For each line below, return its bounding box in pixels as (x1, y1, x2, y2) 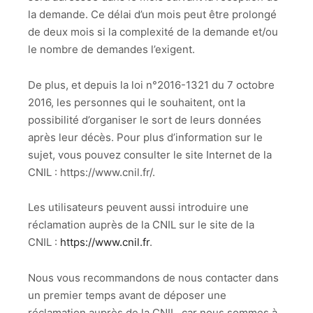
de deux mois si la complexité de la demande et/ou (28, 25, 278, 39)
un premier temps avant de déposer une (28, 288, 226, 302)
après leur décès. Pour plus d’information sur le (28, 130, 263, 144)
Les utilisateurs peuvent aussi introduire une (28, 201, 249, 214)
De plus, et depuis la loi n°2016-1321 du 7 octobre (28, 78, 275, 92)
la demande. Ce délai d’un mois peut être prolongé (28, 8, 277, 22)
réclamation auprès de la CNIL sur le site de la (28, 218, 254, 232)
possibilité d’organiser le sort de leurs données (28, 112, 261, 126)
